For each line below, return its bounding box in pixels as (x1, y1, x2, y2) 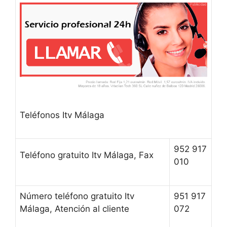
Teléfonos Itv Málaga (20, 109, 104, 120)
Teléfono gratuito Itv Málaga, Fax (20, 150, 154, 161)
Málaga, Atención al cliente (20, 204, 129, 214)
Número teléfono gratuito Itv (20, 191, 134, 202)
